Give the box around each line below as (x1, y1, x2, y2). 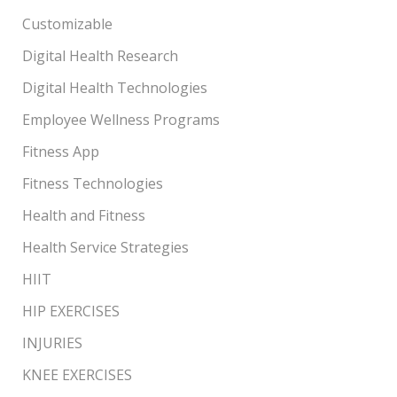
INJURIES (21, 332, 82, 353)
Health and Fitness (21, 205, 145, 225)
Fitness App (21, 141, 99, 161)
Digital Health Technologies (21, 77, 207, 97)
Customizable (21, 13, 113, 34)
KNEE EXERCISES (21, 364, 132, 385)
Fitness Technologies (21, 173, 163, 193)
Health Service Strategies (21, 237, 189, 257)
